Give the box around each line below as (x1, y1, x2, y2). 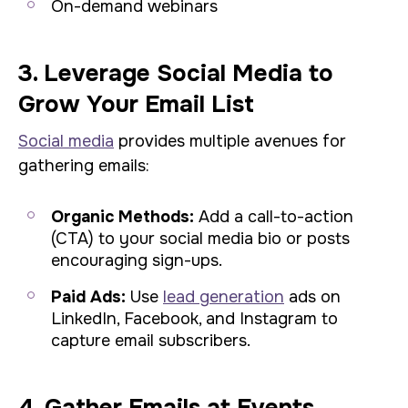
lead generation (163, 287, 284, 307)
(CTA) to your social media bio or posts (51, 229, 350, 249)
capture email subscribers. (51, 331, 250, 351)
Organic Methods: (51, 207, 194, 227)
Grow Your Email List (18, 89, 254, 119)
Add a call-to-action (194, 207, 353, 227)
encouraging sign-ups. (51, 250, 222, 270)
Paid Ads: (51, 287, 126, 307)
